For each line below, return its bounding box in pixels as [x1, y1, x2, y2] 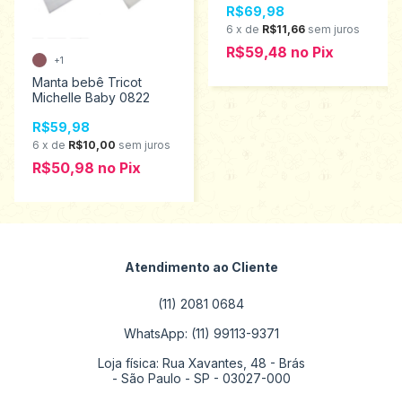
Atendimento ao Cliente [124, 259, 278, 275]
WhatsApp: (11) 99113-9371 [123, 326, 279, 342]
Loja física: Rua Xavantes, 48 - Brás [97, 355, 305, 371]
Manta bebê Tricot [32, 74, 142, 91]
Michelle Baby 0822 [32, 90, 150, 106]
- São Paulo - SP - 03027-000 [111, 371, 291, 387]
